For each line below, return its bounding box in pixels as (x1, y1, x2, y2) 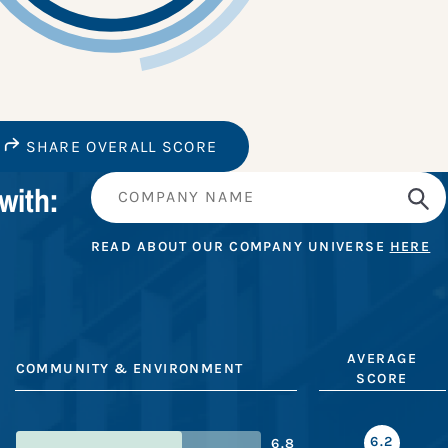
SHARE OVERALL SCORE (20, 137, 218, 157)
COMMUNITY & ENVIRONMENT (15, 360, 244, 378)
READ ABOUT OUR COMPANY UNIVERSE (90, 237, 390, 255)
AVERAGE (347, 350, 418, 368)
